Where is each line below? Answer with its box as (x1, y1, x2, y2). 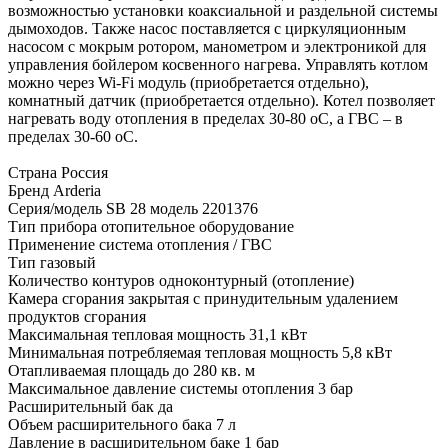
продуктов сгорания (8, 308, 146, 326)
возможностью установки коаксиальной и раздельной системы (8, 2, 438, 20)
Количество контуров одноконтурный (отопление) (8, 272, 354, 290)
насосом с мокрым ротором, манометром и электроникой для (8, 38, 426, 56)
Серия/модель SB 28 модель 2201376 (8, 200, 258, 218)
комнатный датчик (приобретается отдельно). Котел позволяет (8, 92, 435, 110)
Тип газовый (8, 254, 96, 272)
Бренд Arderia (8, 182, 101, 200)
